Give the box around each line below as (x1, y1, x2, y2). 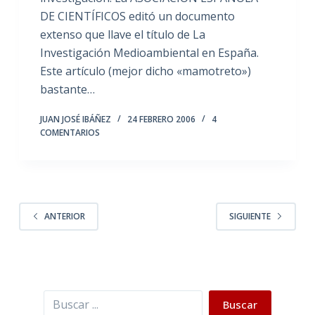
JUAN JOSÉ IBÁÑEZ (39, 112, 111, 125)
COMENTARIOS (39, 126, 100, 139)
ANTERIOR (44, 210, 85, 223)
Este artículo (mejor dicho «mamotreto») (39, 63, 251, 79)
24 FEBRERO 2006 (127, 112, 195, 125)
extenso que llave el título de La (39, 26, 205, 42)
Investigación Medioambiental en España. (39, 44, 259, 60)
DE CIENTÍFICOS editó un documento (39, 8, 235, 24)
